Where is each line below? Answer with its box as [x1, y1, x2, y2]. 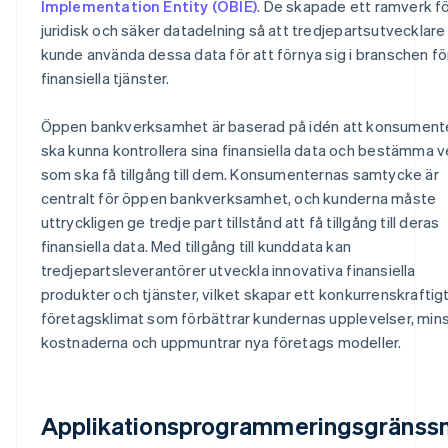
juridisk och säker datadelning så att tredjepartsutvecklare [40, 19, 446, 40]
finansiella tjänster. [40, 67, 170, 88]
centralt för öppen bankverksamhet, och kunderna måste [40, 187, 437, 208]
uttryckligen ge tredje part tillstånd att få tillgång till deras [40, 211, 440, 232]
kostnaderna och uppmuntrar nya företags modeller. [40, 331, 402, 352]
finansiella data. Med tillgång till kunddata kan [40, 235, 352, 256]
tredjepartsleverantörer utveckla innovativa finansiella [40, 259, 416, 280]
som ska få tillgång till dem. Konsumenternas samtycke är [40, 163, 439, 184]
